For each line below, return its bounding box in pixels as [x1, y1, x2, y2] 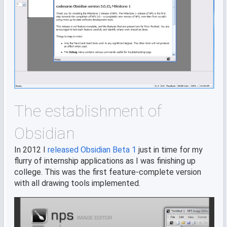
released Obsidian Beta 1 [48, 144, 136, 155]
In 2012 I [14, 144, 48, 155]
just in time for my [136, 144, 203, 155]
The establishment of [14, 101, 162, 121]
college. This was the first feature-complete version [14, 167, 201, 177]
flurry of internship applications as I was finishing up [14, 156, 196, 166]
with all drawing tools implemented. [14, 178, 140, 188]
